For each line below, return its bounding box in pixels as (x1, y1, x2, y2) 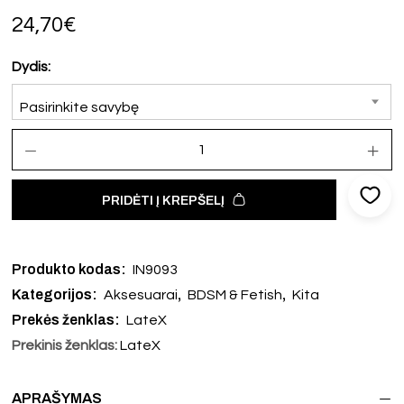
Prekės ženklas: (12, 311, 124, 327)
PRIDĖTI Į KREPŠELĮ (101, 193, 225, 207)
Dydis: (12, 59, 51, 74)
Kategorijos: (12, 286, 101, 302)
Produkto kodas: (12, 261, 130, 277)
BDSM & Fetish (188, 287, 283, 302)
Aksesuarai (104, 287, 179, 302)
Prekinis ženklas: (12, 337, 118, 353)
